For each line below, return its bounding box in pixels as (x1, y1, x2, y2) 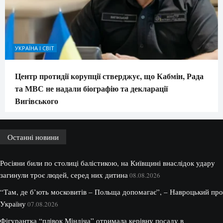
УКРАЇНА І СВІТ (15, 44, 54, 52)
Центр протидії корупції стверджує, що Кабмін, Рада (15, 70, 204, 82)
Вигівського (15, 95, 58, 107)
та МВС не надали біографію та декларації (15, 83, 168, 95)
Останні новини (7, 132, 59, 142)
